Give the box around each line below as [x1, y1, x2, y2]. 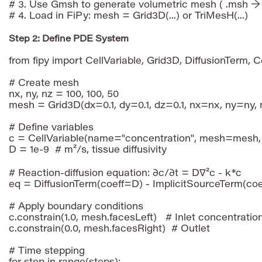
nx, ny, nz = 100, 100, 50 [9, 89, 119, 99]
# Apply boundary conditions [9, 202, 143, 212]
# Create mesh [9, 78, 79, 88]
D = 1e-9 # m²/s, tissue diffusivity [9, 145, 167, 155]
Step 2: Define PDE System [9, 35, 129, 44]
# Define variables [9, 123, 94, 133]
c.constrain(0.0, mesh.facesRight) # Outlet [9, 224, 210, 234]
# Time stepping [9, 246, 85, 256]
